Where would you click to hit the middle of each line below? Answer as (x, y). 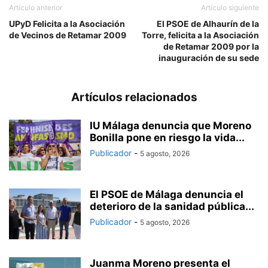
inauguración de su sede (209, 57)
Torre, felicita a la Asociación (200, 35)
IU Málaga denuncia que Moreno (170, 125)
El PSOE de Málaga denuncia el (167, 194)
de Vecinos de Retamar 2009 (68, 35)
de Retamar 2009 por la (211, 46)
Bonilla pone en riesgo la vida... (167, 137)
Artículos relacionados (134, 97)
